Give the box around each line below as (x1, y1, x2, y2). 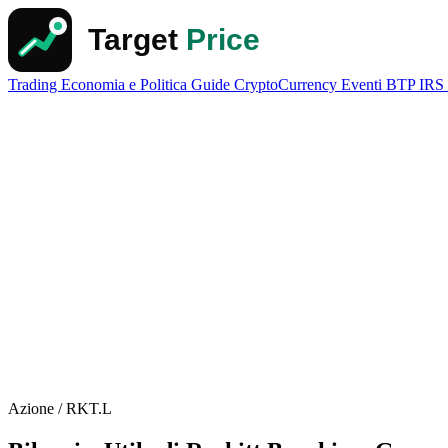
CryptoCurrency (234, 76, 341, 93)
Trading (8, 76, 61, 93)
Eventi (341, 76, 386, 93)
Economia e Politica (61, 76, 191, 93)
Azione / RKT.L (8, 400, 112, 417)
